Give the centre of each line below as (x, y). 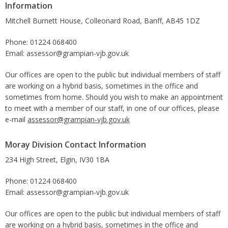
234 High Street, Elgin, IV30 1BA (57, 159)
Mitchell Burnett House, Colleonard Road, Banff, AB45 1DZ (103, 20)
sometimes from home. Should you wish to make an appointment (114, 97)
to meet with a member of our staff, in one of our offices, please (112, 108)
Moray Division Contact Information (76, 144)
